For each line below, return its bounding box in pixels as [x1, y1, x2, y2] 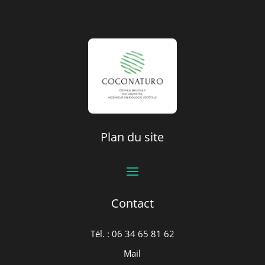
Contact [111, 195, 154, 212]
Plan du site [101, 129, 164, 146]
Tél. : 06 [90, 228, 125, 240]
